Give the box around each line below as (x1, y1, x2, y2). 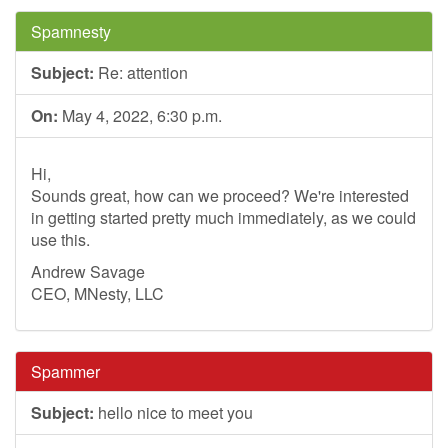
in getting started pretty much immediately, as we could (31, 206, 416, 229)
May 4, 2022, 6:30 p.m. (58, 104, 222, 127)
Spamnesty (31, 20, 111, 43)
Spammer (31, 360, 100, 383)
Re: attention (94, 61, 188, 84)
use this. (31, 228, 90, 251)
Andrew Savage (31, 260, 145, 283)
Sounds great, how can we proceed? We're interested (31, 184, 409, 207)
